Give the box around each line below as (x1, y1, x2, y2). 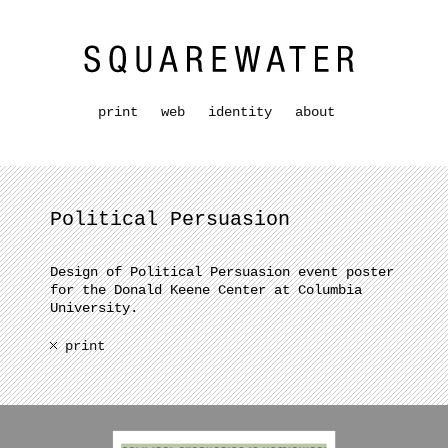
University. (50, 300, 138, 316)
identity (207, 104, 272, 120)
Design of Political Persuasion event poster (50, 264, 394, 280)
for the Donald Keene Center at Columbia (50, 282, 362, 298)
